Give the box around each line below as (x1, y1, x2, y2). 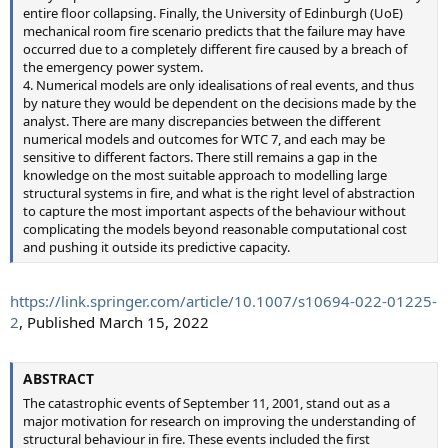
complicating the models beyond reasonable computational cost (23, 219, 407, 238)
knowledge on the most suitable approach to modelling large (23, 165, 387, 184)
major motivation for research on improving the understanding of (23, 411, 415, 430)
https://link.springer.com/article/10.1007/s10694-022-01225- (10, 291, 437, 311)
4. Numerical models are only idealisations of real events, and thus (23, 75, 414, 94)
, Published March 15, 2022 (19, 312, 209, 332)
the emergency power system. (23, 57, 203, 76)
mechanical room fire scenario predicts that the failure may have (23, 21, 405, 40)
